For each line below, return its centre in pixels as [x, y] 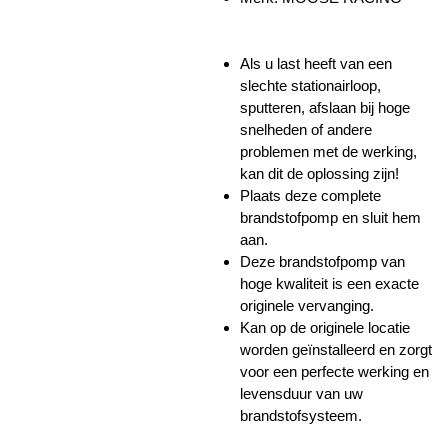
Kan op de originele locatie [325, 327]
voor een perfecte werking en [334, 371]
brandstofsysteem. [301, 415]
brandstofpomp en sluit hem [330, 217]
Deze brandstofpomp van [322, 261]
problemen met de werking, [328, 151]
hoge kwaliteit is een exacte [329, 283]
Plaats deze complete [310, 195]
